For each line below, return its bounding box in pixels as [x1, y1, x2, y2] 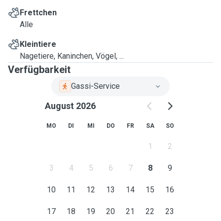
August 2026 [44, 101, 96, 111]
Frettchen [20, 8, 57, 17]
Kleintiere [20, 39, 56, 49]
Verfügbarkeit [8, 64, 71, 75]
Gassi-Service [71, 81, 120, 91]
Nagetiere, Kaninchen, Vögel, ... [20, 51, 124, 61]
